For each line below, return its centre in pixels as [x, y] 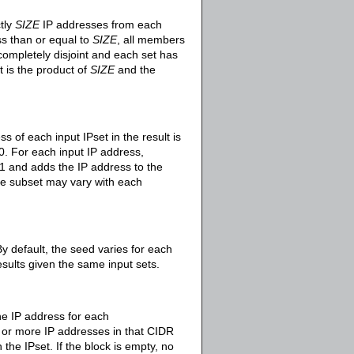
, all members [151, 40]
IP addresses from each [101, 24]
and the [135, 70]
